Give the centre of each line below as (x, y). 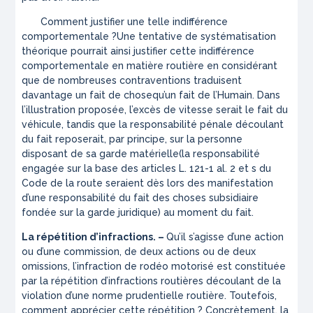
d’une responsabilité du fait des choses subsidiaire (140, 198)
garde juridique (123, 213)
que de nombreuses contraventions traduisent (132, 81)
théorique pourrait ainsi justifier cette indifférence (138, 51)
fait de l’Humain (216, 95)
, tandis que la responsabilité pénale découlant (173, 125)
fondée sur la (55, 213)
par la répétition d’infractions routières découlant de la (152, 281)
